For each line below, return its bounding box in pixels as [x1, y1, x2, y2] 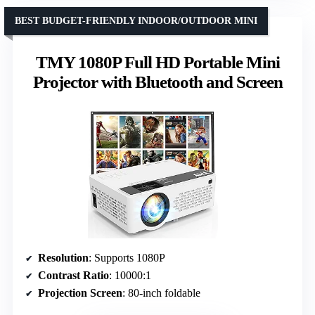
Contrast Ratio [38, 269, 109, 282]
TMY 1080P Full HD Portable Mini [35, 52, 280, 72]
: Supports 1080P [89, 252, 165, 264]
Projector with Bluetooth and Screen [32, 72, 283, 91]
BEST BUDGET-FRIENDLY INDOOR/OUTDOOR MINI [15, 15, 257, 26]
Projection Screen [38, 287, 122, 300]
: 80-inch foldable [122, 287, 200, 300]
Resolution [38, 252, 89, 264]
